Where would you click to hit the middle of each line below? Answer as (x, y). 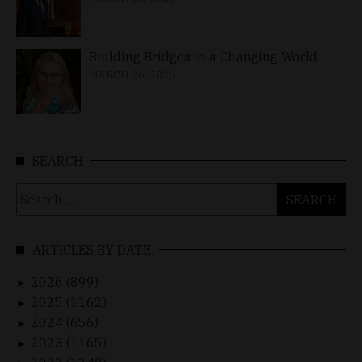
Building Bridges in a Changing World (203, 56)
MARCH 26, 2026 (132, 74)
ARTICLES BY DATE (92, 249)
